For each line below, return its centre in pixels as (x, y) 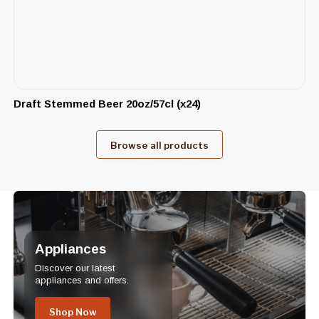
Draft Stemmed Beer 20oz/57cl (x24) (107, 104)
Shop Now (73, 312)
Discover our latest (75, 268)
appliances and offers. (82, 280)
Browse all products (159, 145)
